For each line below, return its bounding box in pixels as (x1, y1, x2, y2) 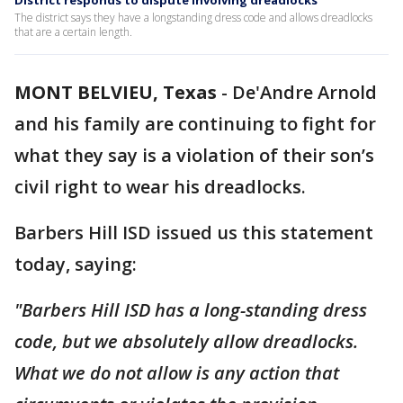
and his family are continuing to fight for (14, 112, 376, 136)
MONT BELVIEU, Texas (14, 80, 217, 104)
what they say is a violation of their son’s (14, 143, 374, 167)
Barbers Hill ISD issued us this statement (14, 220, 373, 245)
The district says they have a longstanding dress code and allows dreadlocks (14, 10, 372, 25)
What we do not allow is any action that (14, 361, 339, 385)
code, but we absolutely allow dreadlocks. (14, 329, 358, 354)
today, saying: (14, 252, 150, 276)
